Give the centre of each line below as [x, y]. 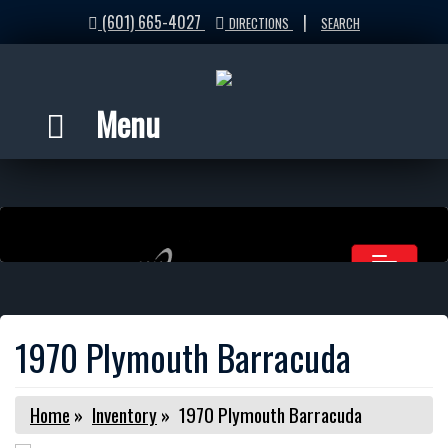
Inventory [124, 414]
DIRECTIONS [259, 23]
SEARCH [340, 23]
